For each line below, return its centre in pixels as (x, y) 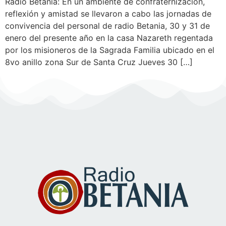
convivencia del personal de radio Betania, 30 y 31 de (107, 26)
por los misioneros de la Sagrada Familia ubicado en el (110, 50)
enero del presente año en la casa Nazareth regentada (109, 38)
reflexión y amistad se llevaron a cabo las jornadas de (108, 14)
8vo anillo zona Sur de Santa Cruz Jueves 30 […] (99, 62)
